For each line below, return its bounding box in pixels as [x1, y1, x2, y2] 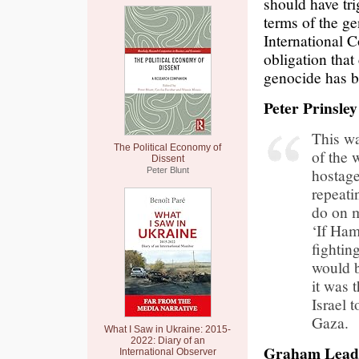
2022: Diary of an [130, 335, 205, 346]
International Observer [119, 346, 216, 357]
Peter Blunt [146, 165, 189, 175]
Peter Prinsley [264, 96, 357, 119]
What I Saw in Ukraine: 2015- [104, 324, 231, 335]
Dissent [151, 153, 184, 164]
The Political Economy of [114, 142, 221, 153]
